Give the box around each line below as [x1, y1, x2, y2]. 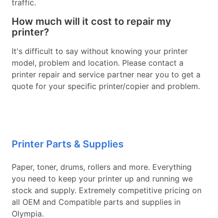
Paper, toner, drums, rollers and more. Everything [12, 162, 192, 172]
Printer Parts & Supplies [12, 138, 124, 150]
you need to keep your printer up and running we [12, 174, 193, 183]
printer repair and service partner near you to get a [12, 70, 200, 79]
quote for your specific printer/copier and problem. [12, 81, 200, 91]
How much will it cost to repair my [12, 16, 171, 27]
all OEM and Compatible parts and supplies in [12, 197, 181, 207]
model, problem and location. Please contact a [12, 58, 183, 68]
